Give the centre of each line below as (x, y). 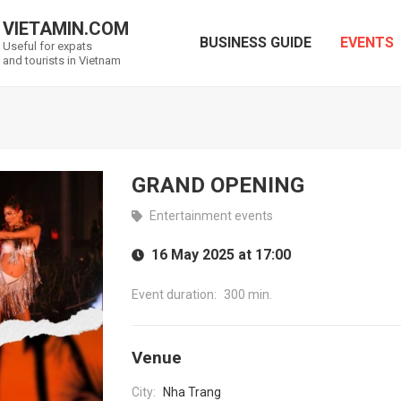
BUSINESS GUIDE (256, 42)
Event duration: (174, 294)
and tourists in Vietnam (62, 60)
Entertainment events (211, 216)
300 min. (247, 294)
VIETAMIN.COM (66, 29)
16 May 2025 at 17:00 (221, 255)
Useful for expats (47, 46)
